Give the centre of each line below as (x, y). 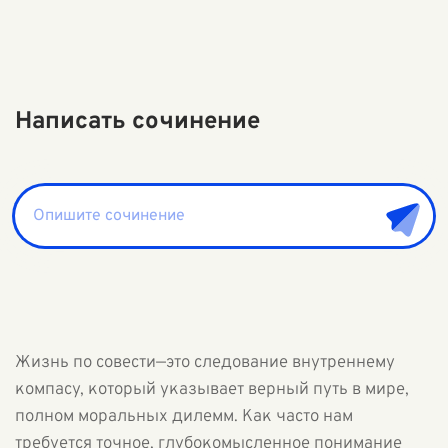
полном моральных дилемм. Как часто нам (184, 417)
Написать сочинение (137, 122)
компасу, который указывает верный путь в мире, (212, 390)
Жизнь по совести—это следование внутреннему (205, 363)
